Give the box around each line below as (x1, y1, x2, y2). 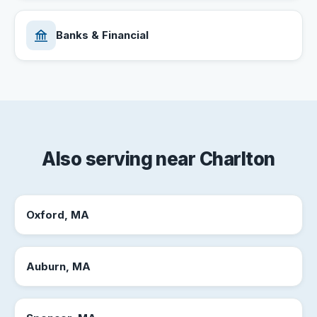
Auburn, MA (26, 259, 91, 273)
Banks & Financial (56, 28, 149, 42)
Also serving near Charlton (42, 148, 275, 170)
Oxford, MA (26, 207, 89, 221)
